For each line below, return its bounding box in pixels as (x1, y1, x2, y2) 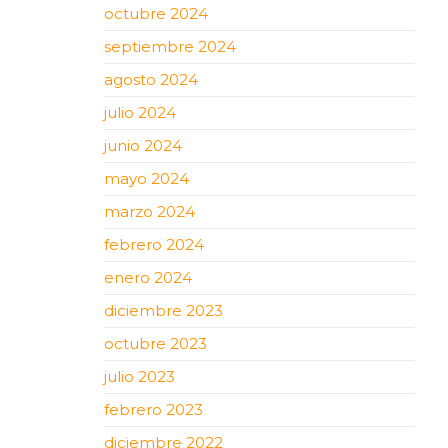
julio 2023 (103, 366, 175, 386)
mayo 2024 (103, 168, 189, 188)
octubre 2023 (103, 333, 207, 353)
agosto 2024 (103, 69, 198, 89)
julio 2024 (103, 102, 176, 122)
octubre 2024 (103, 3, 208, 23)
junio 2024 (103, 135, 182, 155)
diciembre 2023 (103, 300, 223, 320)
